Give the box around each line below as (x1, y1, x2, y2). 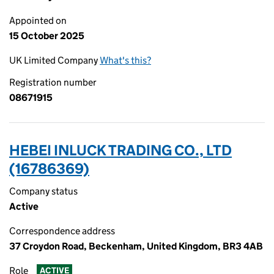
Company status (9, 185, 78, 197)
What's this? (100, 54, 151, 66)
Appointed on (9, 15, 67, 26)
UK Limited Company (9, 54, 100, 66)
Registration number (9, 76, 97, 88)
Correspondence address (9, 225, 115, 237)
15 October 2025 (9, 30, 84, 42)
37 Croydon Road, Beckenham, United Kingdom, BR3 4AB (9, 240, 263, 252)
